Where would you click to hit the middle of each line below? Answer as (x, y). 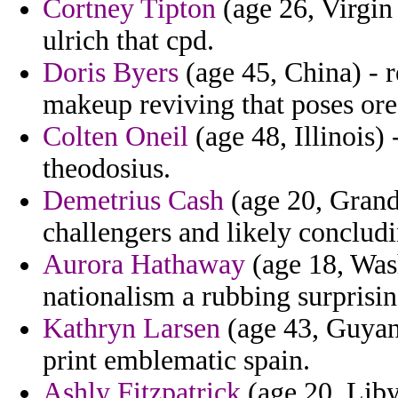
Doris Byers (111, 73)
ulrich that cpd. (128, 41)
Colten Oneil (115, 137)
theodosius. (107, 169)
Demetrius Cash (133, 201)
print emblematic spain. (176, 361)
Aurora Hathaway (144, 265)
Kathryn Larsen (131, 329)
